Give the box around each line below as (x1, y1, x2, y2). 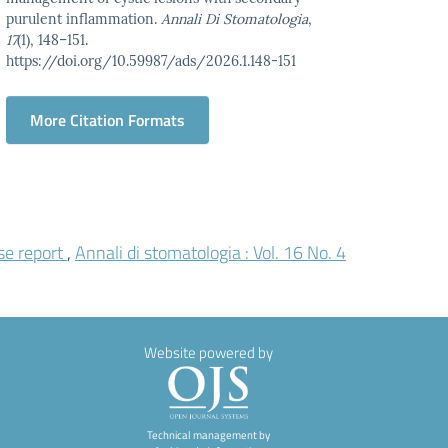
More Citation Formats (30, 108, 186, 132)
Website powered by (143, 341, 273, 364)
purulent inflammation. (6, 10, 162, 28)
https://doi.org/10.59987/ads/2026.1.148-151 (6, 52, 297, 70)
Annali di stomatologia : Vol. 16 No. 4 (75, 239, 346, 266)
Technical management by (146, 426, 270, 443)
